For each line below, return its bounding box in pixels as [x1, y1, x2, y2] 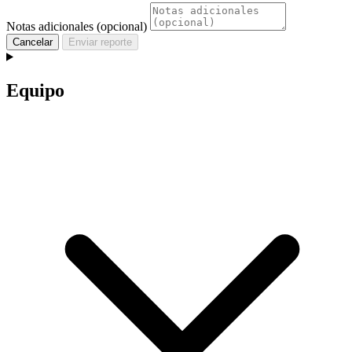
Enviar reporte [68, 35, 132, 48]
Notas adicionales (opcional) [6, 19, 147, 33]
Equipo [6, 79, 64, 101]
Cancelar [13, 35, 53, 48]
